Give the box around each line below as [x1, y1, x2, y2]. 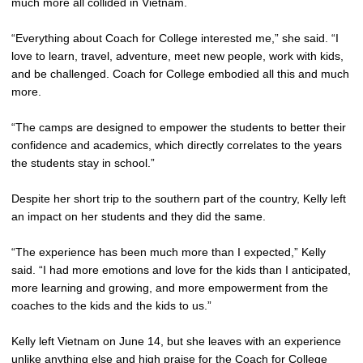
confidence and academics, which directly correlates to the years [11, 139, 342, 152]
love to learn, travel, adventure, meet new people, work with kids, [11, 49, 344, 62]
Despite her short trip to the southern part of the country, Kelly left [11, 192, 346, 205]
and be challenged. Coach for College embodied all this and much [11, 67, 349, 80]
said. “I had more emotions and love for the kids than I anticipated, [11, 263, 351, 276]
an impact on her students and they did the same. [11, 210, 266, 223]
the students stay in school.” [11, 156, 155, 169]
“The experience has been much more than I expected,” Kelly [11, 246, 326, 258]
